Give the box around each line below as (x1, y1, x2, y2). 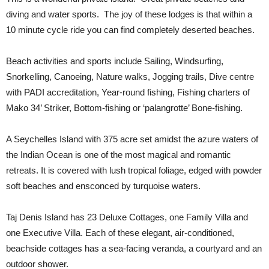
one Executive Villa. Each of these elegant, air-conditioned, (6, 228, 234, 238)
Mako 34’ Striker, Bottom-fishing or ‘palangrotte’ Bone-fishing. (6, 103, 243, 113)
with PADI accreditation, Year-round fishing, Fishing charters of (6, 87, 250, 97)
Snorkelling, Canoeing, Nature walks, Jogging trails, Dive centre (6, 71, 254, 82)
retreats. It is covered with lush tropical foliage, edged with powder (6, 165, 262, 175)
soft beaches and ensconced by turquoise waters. (6, 181, 201, 191)
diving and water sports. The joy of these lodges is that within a (6, 9, 252, 19)
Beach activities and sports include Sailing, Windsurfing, (6, 56, 223, 66)
